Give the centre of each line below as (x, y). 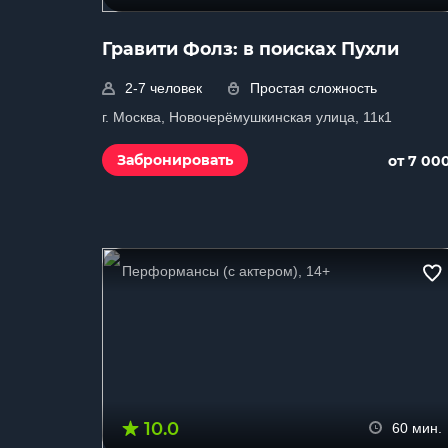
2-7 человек (163, 88)
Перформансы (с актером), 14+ (226, 271)
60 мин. (417, 428)
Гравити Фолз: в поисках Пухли (250, 48)
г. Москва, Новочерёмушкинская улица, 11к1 (247, 117)
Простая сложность (313, 88)
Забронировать (175, 160)
